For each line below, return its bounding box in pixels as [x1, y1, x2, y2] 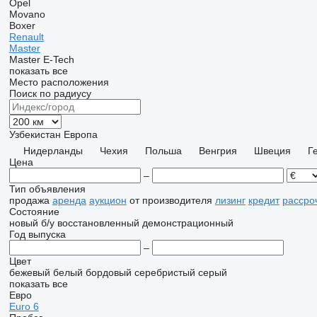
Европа [63, 129, 98, 140]
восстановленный [57, 217, 139, 229]
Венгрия [198, 145, 237, 156]
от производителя [129, 195, 212, 206]
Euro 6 [8, 301, 39, 312]
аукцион [88, 195, 127, 206]
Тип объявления [8, 183, 86, 195]
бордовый [85, 267, 132, 278]
